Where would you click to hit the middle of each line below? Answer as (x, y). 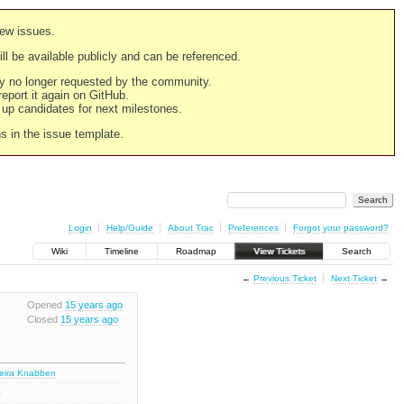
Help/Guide (129, 227)
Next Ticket (353, 278)
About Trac (190, 227)
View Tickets (279, 252)
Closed (43, 319)
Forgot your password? (340, 227)
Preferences (253, 227)
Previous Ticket (285, 278)
